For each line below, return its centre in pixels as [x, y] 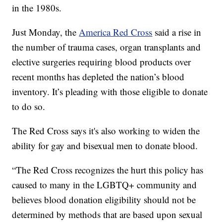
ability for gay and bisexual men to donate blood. [105, 146]
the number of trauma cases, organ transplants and [107, 47]
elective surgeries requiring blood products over [102, 62]
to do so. [29, 107]
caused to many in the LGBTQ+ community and [105, 185]
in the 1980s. [37, 8]
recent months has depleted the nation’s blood [98, 77]
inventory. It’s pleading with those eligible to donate [110, 92]
